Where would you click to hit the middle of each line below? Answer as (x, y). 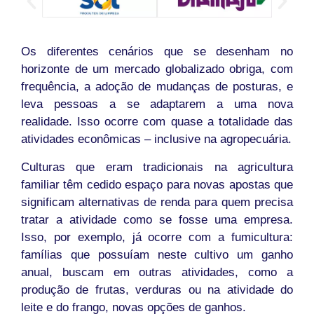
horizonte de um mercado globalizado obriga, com (157, 69)
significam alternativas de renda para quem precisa (157, 202)
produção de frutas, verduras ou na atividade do (157, 289)
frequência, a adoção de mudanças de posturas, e (157, 87)
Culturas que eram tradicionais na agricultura (157, 167)
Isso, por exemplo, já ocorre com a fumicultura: (157, 237)
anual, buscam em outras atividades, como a (157, 272)
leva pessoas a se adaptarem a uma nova (157, 104)
